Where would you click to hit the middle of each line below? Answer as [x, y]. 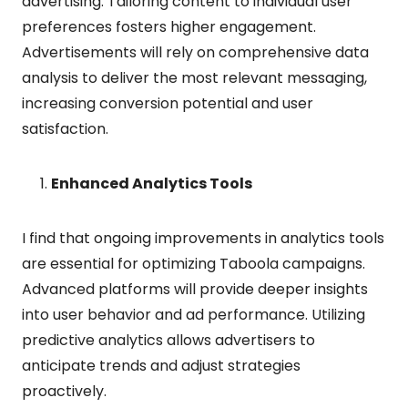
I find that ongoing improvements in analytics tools [203, 238]
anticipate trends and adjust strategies [161, 365]
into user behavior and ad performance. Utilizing [194, 314]
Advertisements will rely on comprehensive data [195, 52]
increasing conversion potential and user [168, 103]
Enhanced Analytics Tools [152, 183]
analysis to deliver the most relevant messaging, [194, 77]
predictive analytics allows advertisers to [168, 340]
